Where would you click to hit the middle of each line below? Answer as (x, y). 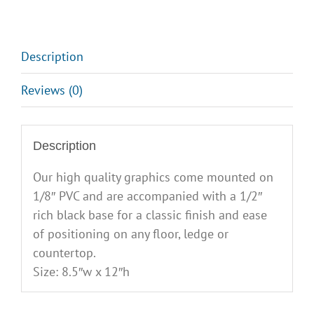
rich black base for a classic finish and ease (150, 214)
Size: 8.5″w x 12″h (81, 271)
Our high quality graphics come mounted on (153, 177)
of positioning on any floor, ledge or (130, 233)
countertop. (64, 252)
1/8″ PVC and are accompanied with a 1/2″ (147, 196)
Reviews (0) (52, 90)
